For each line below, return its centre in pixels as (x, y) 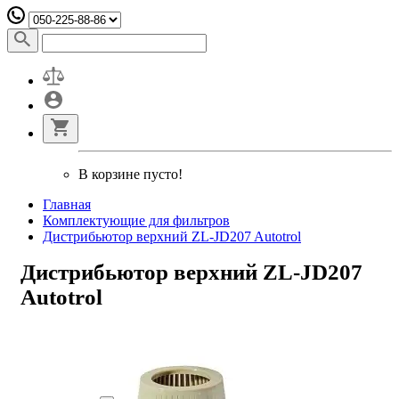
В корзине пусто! (130, 174)
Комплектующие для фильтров (136, 220)
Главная (67, 204)
